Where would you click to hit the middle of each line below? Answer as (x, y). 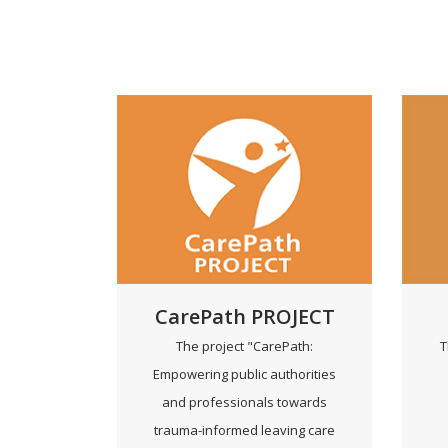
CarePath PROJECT (244, 316)
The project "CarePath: (244, 345)
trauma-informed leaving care (244, 429)
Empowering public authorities (244, 373)
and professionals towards (244, 401)
